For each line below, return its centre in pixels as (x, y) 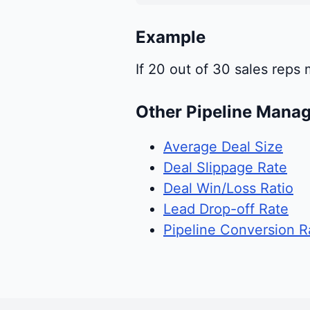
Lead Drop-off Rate (226, 209)
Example (171, 37)
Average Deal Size (223, 147)
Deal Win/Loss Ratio (228, 189)
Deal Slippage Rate (225, 168)
